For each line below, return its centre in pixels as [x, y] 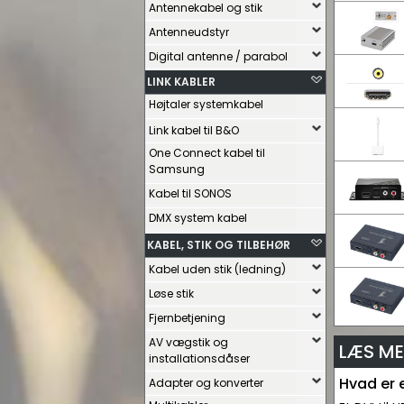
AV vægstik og [188, 342]
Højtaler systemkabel [206, 104]
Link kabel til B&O [194, 130]
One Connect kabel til [207, 153]
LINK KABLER [181, 82]
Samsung [177, 169]
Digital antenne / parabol [218, 56]
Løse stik [171, 294]
